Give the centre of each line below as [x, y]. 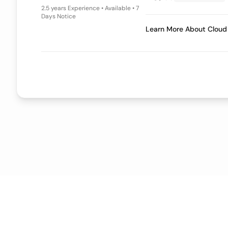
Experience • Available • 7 [102, 8]
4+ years [53, 8]
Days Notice [59, 16]
